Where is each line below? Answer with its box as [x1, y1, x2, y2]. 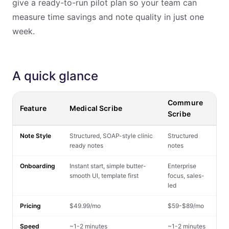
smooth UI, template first [70, 172, 139, 179]
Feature [20, 104, 47, 112]
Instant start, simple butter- [70, 162, 146, 170]
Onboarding [20, 162, 55, 170]
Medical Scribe [70, 104, 122, 112]
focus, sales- [168, 172, 204, 179]
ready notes [70, 142, 103, 149]
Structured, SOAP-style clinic [70, 132, 153, 140]
